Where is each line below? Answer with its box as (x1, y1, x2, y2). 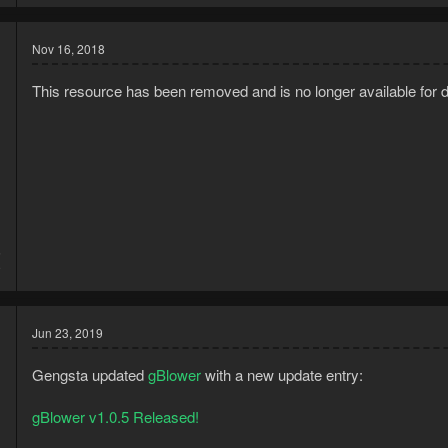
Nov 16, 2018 (32, 39, 105, 57)
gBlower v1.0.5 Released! (32, 406, 199, 428)
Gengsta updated (32, 364, 148, 386)
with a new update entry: (201, 364, 363, 386)
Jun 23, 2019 (32, 324, 103, 342)
